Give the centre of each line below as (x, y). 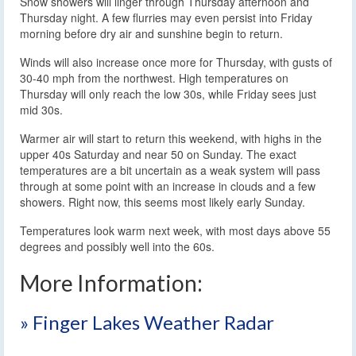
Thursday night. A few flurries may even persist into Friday (166, 17)
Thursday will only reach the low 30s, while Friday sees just (168, 93)
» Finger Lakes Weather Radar (147, 322)
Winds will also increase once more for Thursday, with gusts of (176, 62)
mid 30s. (41, 109)
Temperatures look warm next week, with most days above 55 (175, 230)
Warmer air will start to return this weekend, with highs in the (171, 138)
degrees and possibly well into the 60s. (117, 246)
